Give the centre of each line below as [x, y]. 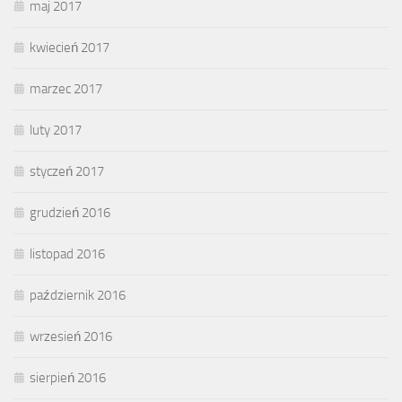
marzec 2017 [66, 89]
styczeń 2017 [67, 172]
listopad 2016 [67, 254]
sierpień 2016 [68, 378]
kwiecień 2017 [70, 48]
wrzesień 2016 [71, 337]
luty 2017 [56, 131]
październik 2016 [78, 296]
